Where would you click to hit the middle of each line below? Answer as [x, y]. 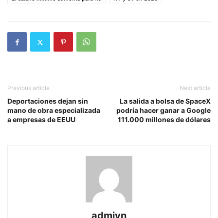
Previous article [28, 88]
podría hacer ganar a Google [163, 110]
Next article [195, 88]
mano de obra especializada [54, 110]
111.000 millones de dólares [164, 119]
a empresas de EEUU [41, 119]
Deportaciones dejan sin [48, 101]
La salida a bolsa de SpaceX [165, 101]
